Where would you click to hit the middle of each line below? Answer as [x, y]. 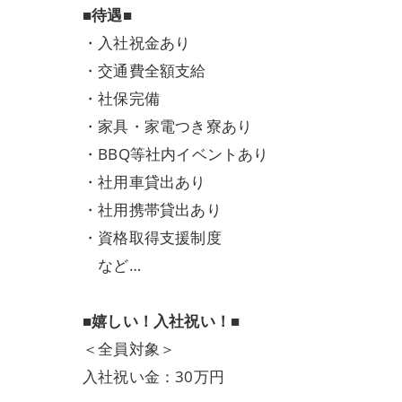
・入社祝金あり [137, 43]
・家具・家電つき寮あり [168, 126]
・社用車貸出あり [144, 182]
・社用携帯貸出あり [152, 210]
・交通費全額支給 [144, 70]
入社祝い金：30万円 [153, 376]
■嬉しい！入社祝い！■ [162, 321]
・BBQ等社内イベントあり [176, 154]
